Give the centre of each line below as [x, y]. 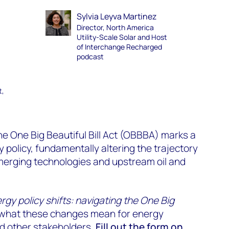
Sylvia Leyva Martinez [116, 16]
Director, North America [115, 27]
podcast [90, 56]
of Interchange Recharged [119, 47]
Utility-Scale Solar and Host [122, 37]
